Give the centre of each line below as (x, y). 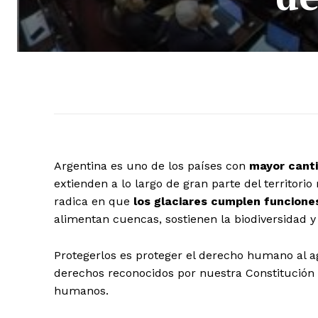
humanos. (81, 291)
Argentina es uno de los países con (152, 166)
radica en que (94, 202)
